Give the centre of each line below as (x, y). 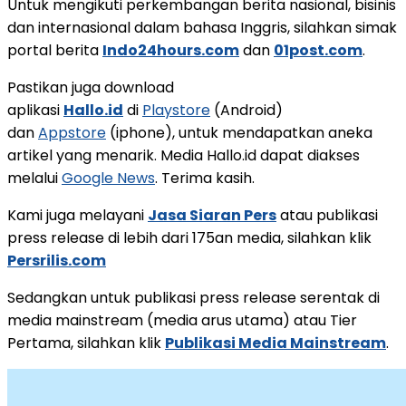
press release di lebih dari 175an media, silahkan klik (189, 237)
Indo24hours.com (171, 50)
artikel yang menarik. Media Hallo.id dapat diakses (184, 155)
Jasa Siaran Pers (212, 215)
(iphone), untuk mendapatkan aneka (239, 132)
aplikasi (35, 110)
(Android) (246, 110)
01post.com (318, 50)
